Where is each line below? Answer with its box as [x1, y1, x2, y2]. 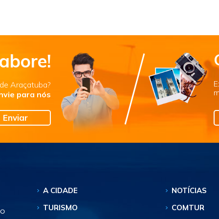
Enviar [3, 112, 28, 123]
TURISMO [43, 203, 78, 212]
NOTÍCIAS [171, 186, 207, 195]
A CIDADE [43, 186, 78, 195]
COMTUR [171, 203, 204, 212]
